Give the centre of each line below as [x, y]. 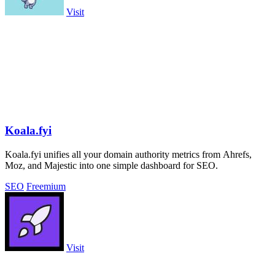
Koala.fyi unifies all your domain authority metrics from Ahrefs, [128, 154]
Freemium [46, 186]
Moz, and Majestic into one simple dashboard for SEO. [111, 165]
